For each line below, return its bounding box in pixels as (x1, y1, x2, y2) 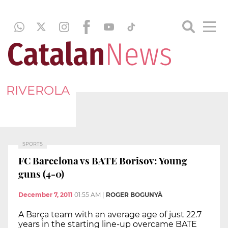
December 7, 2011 (18, 191, 73, 199)
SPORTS (22, 141, 43, 147)
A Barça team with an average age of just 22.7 (18, 210, 202, 220)
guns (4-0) (18, 166, 64, 180)
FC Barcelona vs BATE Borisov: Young (18, 153, 187, 167)
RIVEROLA (6, 82, 70, 98)
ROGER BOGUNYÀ (106, 191, 162, 199)
